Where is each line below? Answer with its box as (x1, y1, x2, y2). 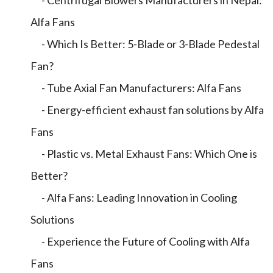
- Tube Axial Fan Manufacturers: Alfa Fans (30, 81, 241, 94)
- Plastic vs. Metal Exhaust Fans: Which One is (30, 147, 257, 160)
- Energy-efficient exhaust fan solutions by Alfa (30, 103, 264, 116)
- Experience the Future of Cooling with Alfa (30, 235, 250, 248)
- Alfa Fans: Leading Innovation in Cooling (30, 191, 237, 204)
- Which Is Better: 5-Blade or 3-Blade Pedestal (30, 37, 260, 51)
